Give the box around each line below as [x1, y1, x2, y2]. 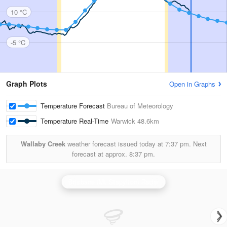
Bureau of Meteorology [107, 101, 173, 110]
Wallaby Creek [20, 139, 65, 148]
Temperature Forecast [41, 101, 107, 110]
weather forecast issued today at [65, 139, 165, 148]
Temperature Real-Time [41, 116, 111, 126]
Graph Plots [6, 79, 47, 89]
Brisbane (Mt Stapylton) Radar [68, 177, 159, 186]
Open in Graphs [169, 79, 215, 89]
